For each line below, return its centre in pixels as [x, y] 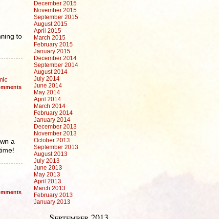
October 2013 [52, 140]
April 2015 [47, 31]
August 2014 [51, 72]
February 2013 [53, 195]
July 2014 [47, 79]
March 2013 [50, 188]
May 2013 [47, 175]
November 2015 [55, 10]
